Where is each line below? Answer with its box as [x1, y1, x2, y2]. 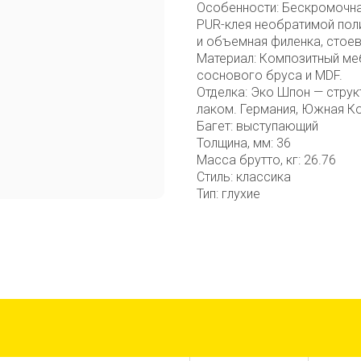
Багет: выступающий [197, 118, 318, 134]
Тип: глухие [197, 185, 260, 201]
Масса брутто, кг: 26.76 [197, 151, 336, 168]
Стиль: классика [197, 168, 291, 185]
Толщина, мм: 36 [197, 135, 291, 151]
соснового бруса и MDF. [197, 67, 342, 83]
